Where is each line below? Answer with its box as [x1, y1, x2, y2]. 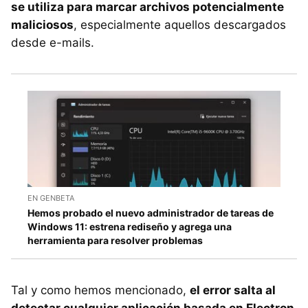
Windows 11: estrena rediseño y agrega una [27, 221, 232, 233]
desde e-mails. [11, 35, 94, 49]
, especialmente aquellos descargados [74, 17, 286, 32]
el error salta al [190, 283, 276, 298]
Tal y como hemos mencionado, [11, 283, 190, 298]
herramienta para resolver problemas [27, 234, 203, 247]
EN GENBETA [27, 193, 74, 203]
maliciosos [11, 17, 74, 32]
